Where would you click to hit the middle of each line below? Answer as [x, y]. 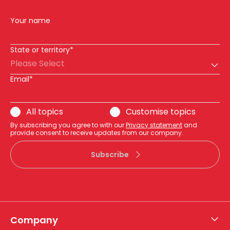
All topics [45, 112]
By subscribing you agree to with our [68, 125]
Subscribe [110, 155]
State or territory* [42, 50]
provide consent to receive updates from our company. [97, 133]
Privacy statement [154, 125]
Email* [22, 79]
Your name [30, 21]
